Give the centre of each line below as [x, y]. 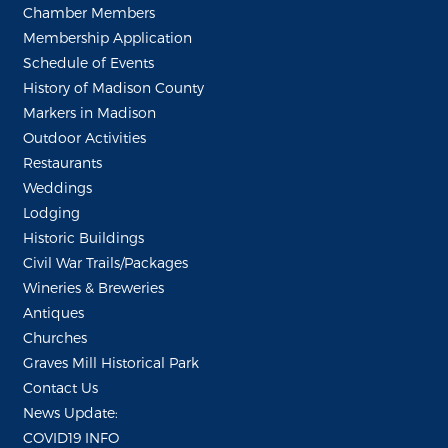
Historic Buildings [83, 237]
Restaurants [62, 162]
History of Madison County [113, 87]
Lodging [51, 212]
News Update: [70, 412]
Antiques [53, 312]
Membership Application [107, 37]
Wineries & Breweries [93, 287]
